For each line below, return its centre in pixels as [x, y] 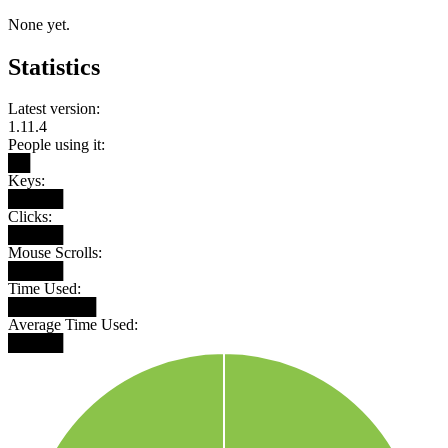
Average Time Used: [73, 325]
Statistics [54, 66]
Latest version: [54, 109]
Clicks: [30, 217]
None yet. [39, 24]
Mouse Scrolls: [55, 253]
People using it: [56, 145]
